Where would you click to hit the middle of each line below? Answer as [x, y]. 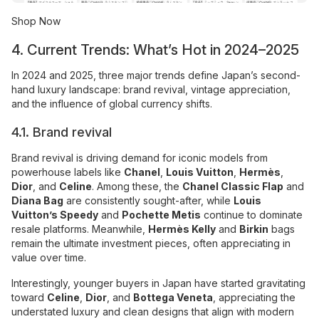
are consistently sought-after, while [148, 200]
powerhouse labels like [68, 172]
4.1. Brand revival [62, 132]
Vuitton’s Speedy [55, 214]
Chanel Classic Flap [233, 186]
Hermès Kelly [182, 229]
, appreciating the [254, 297]
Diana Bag [37, 200]
